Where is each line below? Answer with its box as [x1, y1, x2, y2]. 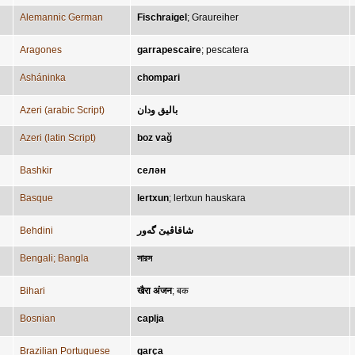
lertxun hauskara [174, 193, 246, 204]
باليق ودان [137, 105, 177, 116]
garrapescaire [137, 44, 201, 55]
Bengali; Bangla [20, 253, 89, 264]
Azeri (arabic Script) [20, 105, 105, 116]
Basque [20, 193, 53, 204]
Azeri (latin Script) [20, 132, 96, 143]
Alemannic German [20, 12, 103, 23]
